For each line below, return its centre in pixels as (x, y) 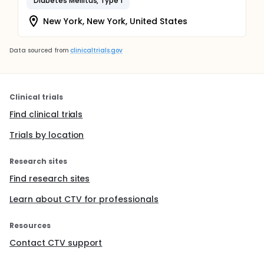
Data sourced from (39, 50)
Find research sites (50, 179)
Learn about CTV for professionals (84, 199)
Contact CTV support (56, 243)
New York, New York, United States (115, 21)
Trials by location (47, 135)
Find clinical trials (46, 114)
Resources (30, 225)
